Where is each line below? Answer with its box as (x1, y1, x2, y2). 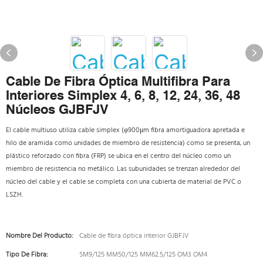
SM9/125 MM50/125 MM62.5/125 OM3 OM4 (79, 249, 207, 261)
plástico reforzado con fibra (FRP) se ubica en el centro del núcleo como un (6, 150, 231, 162)
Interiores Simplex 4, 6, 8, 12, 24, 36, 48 (6, 88, 240, 103)
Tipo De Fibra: (6, 249, 48, 261)
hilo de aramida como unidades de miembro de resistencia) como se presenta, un (6, 137, 250, 149)
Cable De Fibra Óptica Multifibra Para (6, 74, 230, 89)
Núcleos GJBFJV (6, 102, 109, 117)
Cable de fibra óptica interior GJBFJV (79, 230, 189, 242)
